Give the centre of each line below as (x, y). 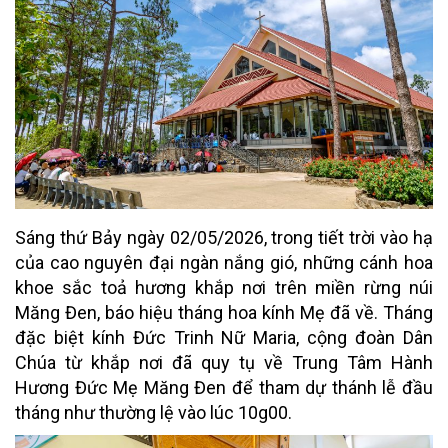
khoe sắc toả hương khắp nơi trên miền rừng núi (224, 287)
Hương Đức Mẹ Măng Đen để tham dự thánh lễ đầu (224, 387)
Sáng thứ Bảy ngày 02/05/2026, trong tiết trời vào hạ (224, 237)
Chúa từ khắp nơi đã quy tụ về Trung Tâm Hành (224, 362)
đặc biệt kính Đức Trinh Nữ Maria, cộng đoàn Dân (224, 337)
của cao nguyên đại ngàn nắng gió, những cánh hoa (224, 262)
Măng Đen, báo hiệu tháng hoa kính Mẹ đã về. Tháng (224, 312)
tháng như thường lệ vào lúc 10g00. (153, 412)
